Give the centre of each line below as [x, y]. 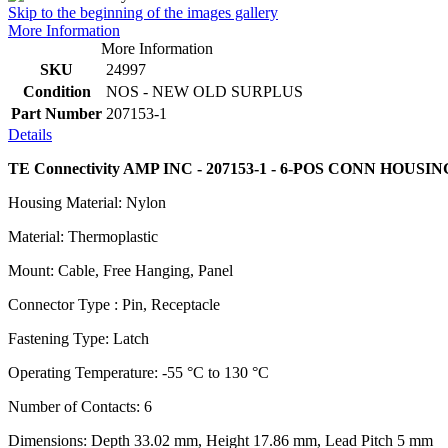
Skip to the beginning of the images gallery [143, 12]
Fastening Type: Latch [78, 338]
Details [30, 134]
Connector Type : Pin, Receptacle [114, 304]
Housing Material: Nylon [87, 202]
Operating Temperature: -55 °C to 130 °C [138, 372]
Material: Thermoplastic [83, 236]
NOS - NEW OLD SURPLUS [204, 91]
